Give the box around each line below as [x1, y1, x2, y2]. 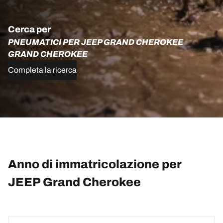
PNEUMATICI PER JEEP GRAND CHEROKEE [8, 37, 183, 46]
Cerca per [8, 24, 51, 34]
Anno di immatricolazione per [8, 157, 182, 171]
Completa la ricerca [8, 65, 77, 74]
